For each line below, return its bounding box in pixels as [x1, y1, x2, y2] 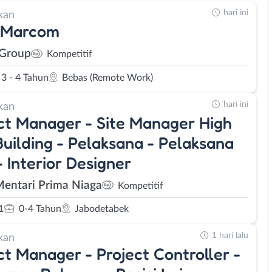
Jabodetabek [75, 204, 129, 214]
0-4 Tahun [19, 204, 61, 214]
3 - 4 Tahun [1, 72, 49, 83]
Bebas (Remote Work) [62, 72, 153, 83]
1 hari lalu [212, 231, 248, 240]
